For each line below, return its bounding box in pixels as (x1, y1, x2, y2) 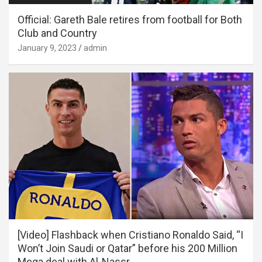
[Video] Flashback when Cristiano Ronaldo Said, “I (18, 228, 243, 241)
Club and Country (18, 26, 97, 39)
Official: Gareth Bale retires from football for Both (18, 13, 242, 26)
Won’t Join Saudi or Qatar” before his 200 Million (18, 242, 237, 254)
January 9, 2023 (18, 43, 77, 53)
